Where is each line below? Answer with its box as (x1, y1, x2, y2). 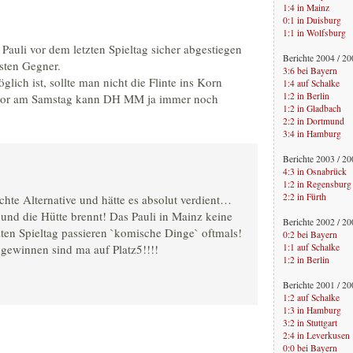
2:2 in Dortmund (283, 114, 344, 127)
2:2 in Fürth (283, 190, 326, 203)
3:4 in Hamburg (283, 127, 341, 139)
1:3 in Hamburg (283, 303, 341, 316)
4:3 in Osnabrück (283, 165, 347, 177)
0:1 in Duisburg (283, 13, 341, 26)
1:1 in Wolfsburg (283, 26, 346, 39)
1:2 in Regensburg (283, 177, 351, 190)
